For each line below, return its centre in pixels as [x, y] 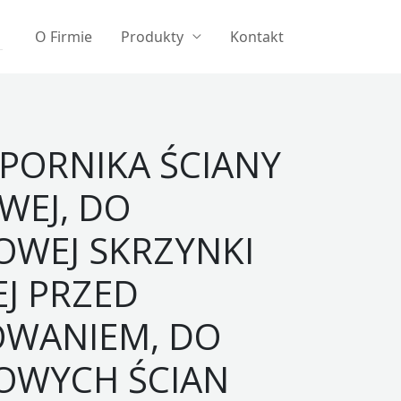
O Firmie [64, 37]
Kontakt [257, 37]
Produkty [152, 37]
